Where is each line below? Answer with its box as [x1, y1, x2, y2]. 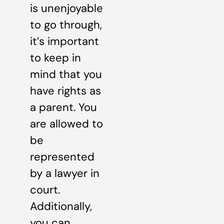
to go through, [30, 17, 102, 32]
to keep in [30, 50, 81, 65]
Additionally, [30, 199, 92, 214]
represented [30, 149, 94, 164]
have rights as [30, 83, 101, 98]
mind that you [30, 67, 102, 82]
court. [30, 182, 60, 197]
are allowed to [30, 116, 103, 131]
